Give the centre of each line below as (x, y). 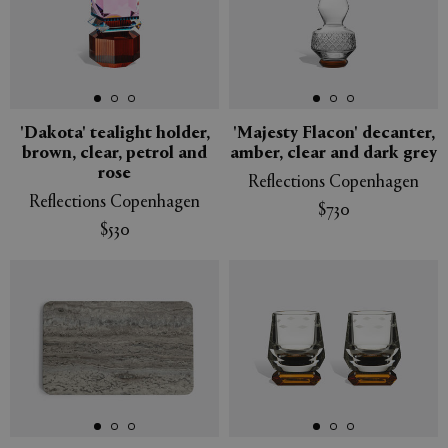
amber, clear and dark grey (333, 154)
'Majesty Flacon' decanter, (333, 134)
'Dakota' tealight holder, (114, 134)
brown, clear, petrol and (114, 154)
